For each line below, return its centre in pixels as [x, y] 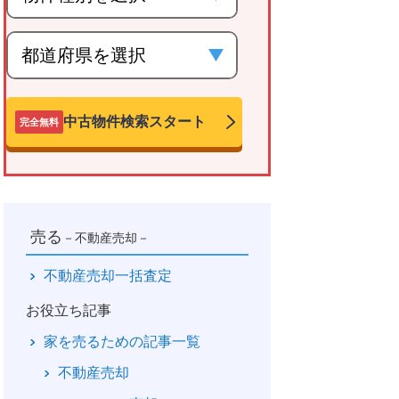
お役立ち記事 [69, 310]
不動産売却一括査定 [108, 275]
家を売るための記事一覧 [122, 341]
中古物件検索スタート [134, 121]
